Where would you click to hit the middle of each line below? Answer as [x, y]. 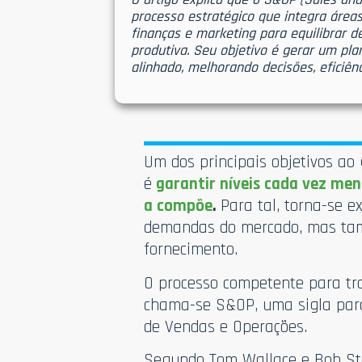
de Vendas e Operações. [226, 326]
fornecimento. [191, 250]
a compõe [179, 206]
